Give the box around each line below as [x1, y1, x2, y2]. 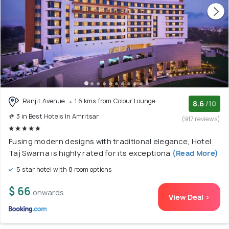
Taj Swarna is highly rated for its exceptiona [9, 148, 171, 158]
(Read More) [170, 148, 219, 158]
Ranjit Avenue [21, 97, 66, 106]
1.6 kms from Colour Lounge [75, 97, 155, 106]
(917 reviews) [182, 114, 220, 124]
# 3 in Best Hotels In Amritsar [9, 111, 99, 121]
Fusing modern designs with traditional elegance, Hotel [9, 136, 212, 146]
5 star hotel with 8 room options [15, 165, 112, 174]
